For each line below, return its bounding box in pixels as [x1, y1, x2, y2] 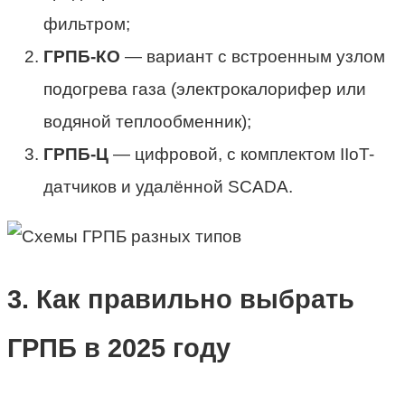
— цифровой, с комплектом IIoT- [108, 145, 374, 165]
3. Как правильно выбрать [7, 284, 354, 314]
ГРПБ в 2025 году [7, 333, 231, 363]
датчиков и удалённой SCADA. [43, 177, 293, 197]
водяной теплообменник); [43, 112, 251, 132]
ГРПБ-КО [43, 47, 120, 67]
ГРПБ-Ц [43, 145, 108, 165]
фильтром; [43, 14, 130, 34]
